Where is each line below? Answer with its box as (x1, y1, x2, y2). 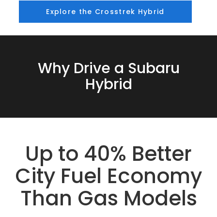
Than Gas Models (20, 184, 197, 213)
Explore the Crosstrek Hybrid (46, 6, 165, 16)
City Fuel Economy (15, 161, 202, 190)
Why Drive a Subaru (37, 58, 180, 78)
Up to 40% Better (25, 139, 192, 168)
